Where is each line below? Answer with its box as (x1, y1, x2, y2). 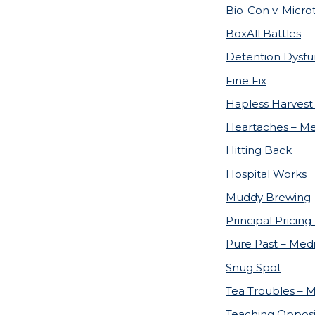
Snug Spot (226, 260, 281, 274)
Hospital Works (226, 167, 307, 181)
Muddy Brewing (226, 190, 311, 204)
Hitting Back (226, 143, 292, 157)
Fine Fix (226, 73, 266, 87)
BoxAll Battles (226, 27, 301, 41)
